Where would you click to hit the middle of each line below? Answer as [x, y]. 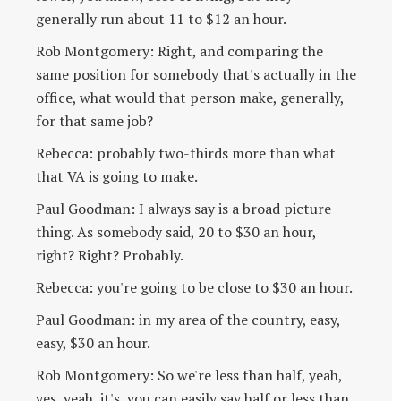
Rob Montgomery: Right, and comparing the [179, 51]
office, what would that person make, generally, [190, 97]
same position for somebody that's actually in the [196, 74]
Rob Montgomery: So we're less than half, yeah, [189, 375]
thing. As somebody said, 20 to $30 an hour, [176, 231]
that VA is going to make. [117, 176]
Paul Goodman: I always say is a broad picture [183, 208]
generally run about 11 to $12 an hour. [161, 18]
